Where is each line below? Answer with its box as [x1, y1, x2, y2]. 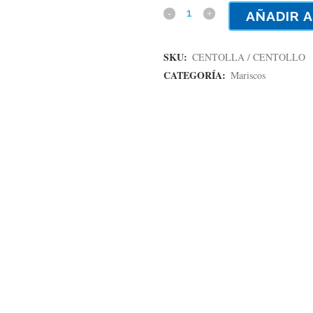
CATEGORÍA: [163, 68, 228, 82]
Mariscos [231, 68, 265, 82]
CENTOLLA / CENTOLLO [192, 50, 305, 64]
